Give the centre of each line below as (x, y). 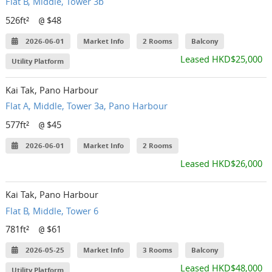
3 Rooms (158, 250)
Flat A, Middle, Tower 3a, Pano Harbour (87, 106)
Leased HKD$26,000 (221, 164)
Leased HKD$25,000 (221, 59)
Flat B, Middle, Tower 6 (52, 210)
